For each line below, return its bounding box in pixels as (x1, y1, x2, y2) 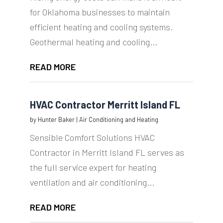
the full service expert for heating (29, 162, 156, 173)
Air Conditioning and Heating (79, 115, 158, 124)
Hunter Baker (37, 115, 75, 124)
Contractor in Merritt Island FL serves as (29, 147, 184, 158)
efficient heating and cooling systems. (29, 21, 173, 33)
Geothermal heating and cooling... (29, 36, 157, 48)
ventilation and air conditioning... (29, 177, 154, 188)
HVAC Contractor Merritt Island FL (29, 99, 180, 111)
